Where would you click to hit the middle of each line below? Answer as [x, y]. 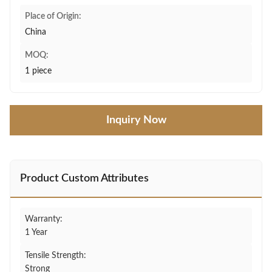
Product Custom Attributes [84, 178]
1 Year [36, 233]
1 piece [38, 71]
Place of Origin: [53, 16]
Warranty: [44, 219]
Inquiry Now [136, 120]
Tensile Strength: [56, 256]
